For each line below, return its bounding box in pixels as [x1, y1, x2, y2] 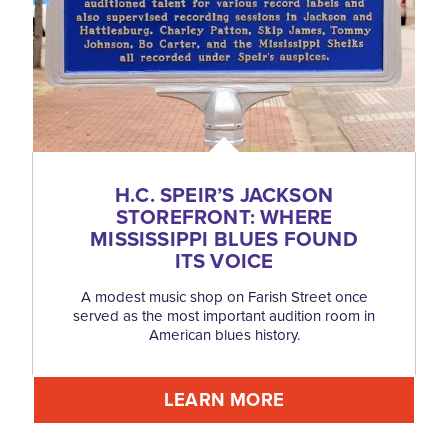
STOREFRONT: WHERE [115, 202, 333, 233]
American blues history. [148, 324, 300, 347]
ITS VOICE [174, 246, 274, 277]
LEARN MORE [164, 386, 284, 414]
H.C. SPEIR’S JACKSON [114, 180, 334, 211]
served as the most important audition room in [73, 305, 375, 328]
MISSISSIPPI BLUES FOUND [90, 224, 358, 255]
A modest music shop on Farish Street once [80, 286, 368, 309]
